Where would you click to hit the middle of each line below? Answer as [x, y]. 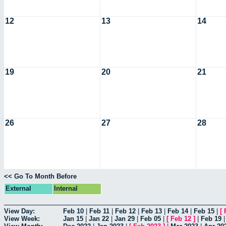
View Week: [22, 218]
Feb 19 [211, 218]
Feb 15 [204, 211]
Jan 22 [99, 218]
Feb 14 [178, 211]
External [18, 189]
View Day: [19, 211]
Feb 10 [73, 211]
